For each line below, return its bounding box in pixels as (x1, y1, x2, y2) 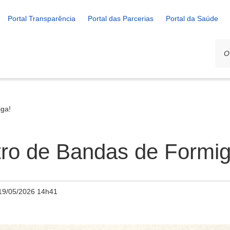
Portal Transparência (8, 14, 75, 23)
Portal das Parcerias (88, 14, 154, 23)
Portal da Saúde (166, 14, 218, 23)
